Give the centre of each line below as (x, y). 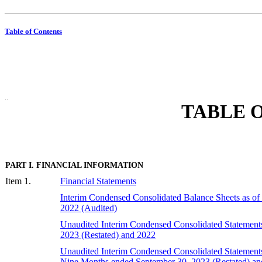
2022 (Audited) (89, 208)
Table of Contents (33, 31)
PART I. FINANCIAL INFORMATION (74, 165)
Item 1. (18, 181)
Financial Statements (98, 181)
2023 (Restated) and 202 (106, 235)
